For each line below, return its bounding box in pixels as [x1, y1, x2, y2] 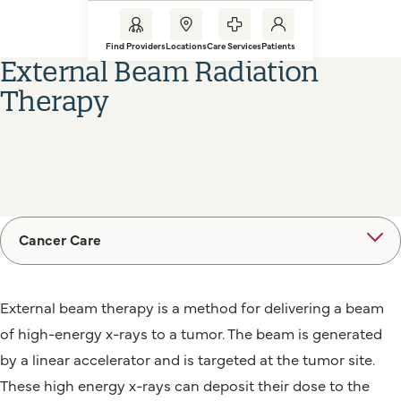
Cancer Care [19, 229, 101, 249]
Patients [261, 39, 295, 52]
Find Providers [106, 39, 166, 52]
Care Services [207, 39, 261, 52]
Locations [166, 39, 207, 52]
